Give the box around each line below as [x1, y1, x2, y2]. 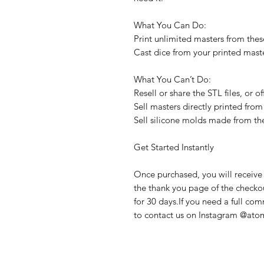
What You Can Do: [134, 19, 206, 31]
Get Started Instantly [134, 141, 214, 153]
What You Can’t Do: [134, 73, 211, 85]
